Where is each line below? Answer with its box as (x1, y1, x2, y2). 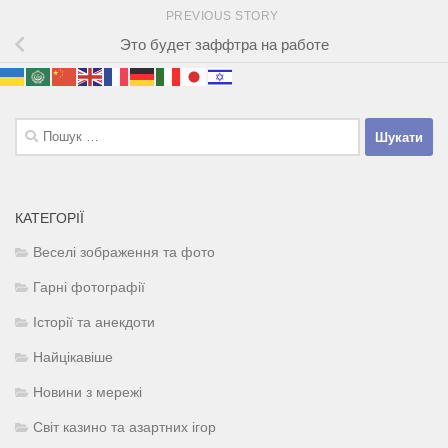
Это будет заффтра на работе (119, 36, 329, 54)
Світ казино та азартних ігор (33, 420, 216, 436)
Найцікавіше (33, 350, 113, 366)
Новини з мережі (33, 385, 142, 401)
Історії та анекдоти (33, 315, 155, 331)
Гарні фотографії (33, 280, 145, 296)
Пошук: (14, 120, 64, 138)
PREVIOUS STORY (165, 8, 283, 23)
